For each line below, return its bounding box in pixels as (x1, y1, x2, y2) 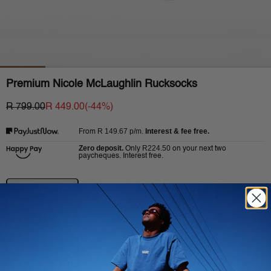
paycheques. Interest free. (79, 152, 163, 160)
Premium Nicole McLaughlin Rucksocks (6, 78, 197, 90)
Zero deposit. (79, 144, 123, 153)
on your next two (172, 145, 226, 153)
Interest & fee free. (145, 127, 209, 136)
